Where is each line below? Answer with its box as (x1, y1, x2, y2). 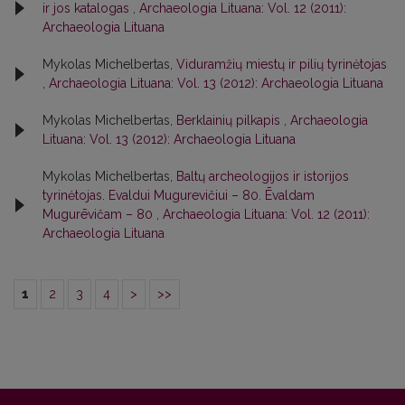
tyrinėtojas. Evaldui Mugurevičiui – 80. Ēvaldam (42, 187, 315, 202)
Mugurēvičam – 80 (42, 206, 156, 221)
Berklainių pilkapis (176, 112, 284, 127)
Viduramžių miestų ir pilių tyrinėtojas (176, 56, 387, 71)
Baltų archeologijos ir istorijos (176, 168, 349, 184)
